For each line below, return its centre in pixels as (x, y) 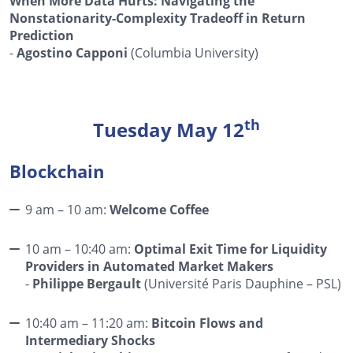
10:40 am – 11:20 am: (88, 322)
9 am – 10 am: (67, 209)
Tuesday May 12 (169, 129)
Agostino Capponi (72, 52)
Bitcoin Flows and (207, 323)
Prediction (42, 35)
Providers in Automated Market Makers (149, 266)
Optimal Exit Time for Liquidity (230, 249)
